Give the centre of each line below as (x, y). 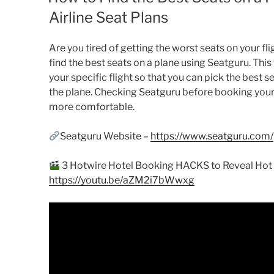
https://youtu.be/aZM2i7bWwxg (122, 180)
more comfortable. (92, 107)
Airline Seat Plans (109, 18)
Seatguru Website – (106, 136)
